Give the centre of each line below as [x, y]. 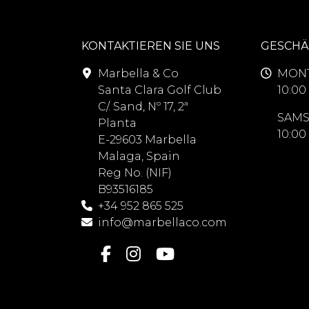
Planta [118, 123]
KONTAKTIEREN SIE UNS [151, 46]
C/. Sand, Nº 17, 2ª [143, 106]
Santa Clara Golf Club [160, 90]
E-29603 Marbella [148, 139]
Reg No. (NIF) [135, 172]
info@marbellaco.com [163, 222]
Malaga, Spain [139, 156]
